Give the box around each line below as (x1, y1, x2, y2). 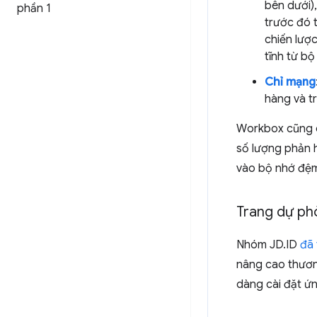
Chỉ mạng (265, 75, 316, 90)
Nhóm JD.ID (236, 238, 300, 253)
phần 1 (17, 1, 51, 16)
